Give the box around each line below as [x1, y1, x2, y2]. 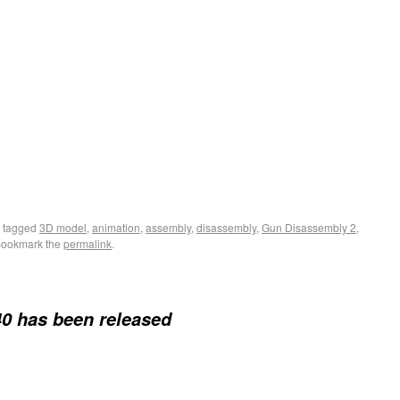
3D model [39, 220, 87, 235]
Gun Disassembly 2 [262, 220, 356, 235]
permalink [63, 236, 112, 251]
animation [92, 220, 140, 235]
